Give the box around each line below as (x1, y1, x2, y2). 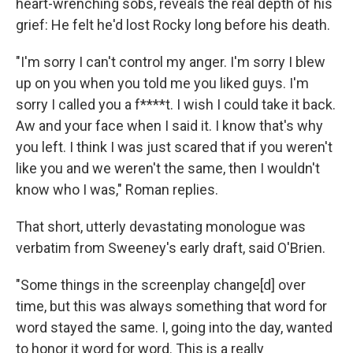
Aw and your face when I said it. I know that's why (16, 117, 323, 134)
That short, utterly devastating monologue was (16, 217, 306, 235)
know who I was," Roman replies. (16, 180, 218, 198)
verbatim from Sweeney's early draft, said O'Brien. (16, 239, 325, 256)
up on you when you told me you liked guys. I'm (16, 74, 309, 91)
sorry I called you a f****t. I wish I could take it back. (16, 95, 336, 113)
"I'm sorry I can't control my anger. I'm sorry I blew (16, 53, 325, 70)
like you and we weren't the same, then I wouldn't (16, 159, 320, 176)
